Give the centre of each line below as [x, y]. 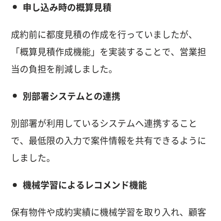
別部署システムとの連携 [71, 96]
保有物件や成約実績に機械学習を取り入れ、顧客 [109, 212]
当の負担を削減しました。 [64, 69]
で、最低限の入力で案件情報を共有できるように [109, 141]
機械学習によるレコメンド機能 [85, 185]
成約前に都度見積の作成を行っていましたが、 [104, 34]
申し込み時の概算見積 [67, 7]
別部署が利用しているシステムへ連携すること [104, 124]
